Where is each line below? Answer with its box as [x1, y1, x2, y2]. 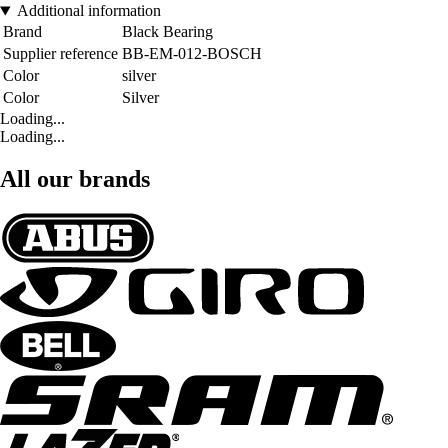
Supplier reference [3, 45, 118, 63]
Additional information [16, 2, 161, 20]
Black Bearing [122, 23, 213, 41]
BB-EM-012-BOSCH [122, 45, 262, 63]
